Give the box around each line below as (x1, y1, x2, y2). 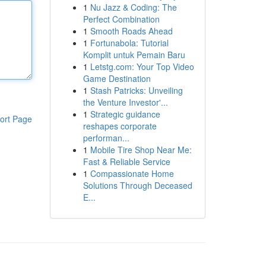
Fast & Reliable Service (83, 156, 170, 167)
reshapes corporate (83, 120, 157, 132)
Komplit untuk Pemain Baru (83, 49, 185, 61)
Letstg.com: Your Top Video (90, 61, 194, 72)
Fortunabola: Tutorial (90, 37, 169, 49)
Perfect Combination (83, 13, 160, 25)
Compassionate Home (90, 167, 174, 179)
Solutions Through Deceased (83, 179, 192, 191)
